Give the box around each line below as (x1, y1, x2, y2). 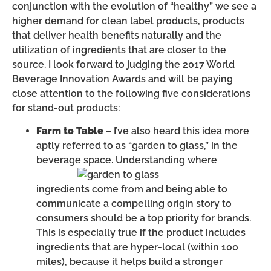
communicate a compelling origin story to (36, 198, 232, 210)
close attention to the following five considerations (12, 87, 250, 99)
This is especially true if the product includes (36, 227, 246, 239)
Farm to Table (36, 125, 103, 137)
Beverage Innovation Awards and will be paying (12, 73, 233, 85)
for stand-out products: (12, 102, 120, 114)
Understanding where (116, 154, 217, 166)
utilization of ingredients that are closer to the (12, 44, 226, 56)
